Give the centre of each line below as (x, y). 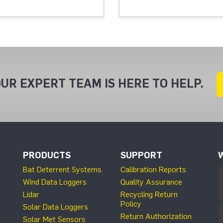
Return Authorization (156, 216)
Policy (131, 204)
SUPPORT (141, 155)
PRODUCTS (47, 155)
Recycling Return (149, 194)
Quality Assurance (151, 182)
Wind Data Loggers (55, 182)
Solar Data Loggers (56, 207)
